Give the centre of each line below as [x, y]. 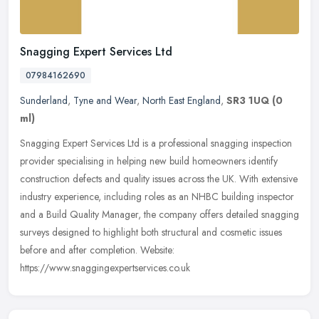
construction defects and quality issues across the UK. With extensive [159, 178]
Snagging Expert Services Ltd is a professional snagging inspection [156, 143]
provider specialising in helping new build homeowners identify [149, 161]
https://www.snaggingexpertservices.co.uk [105, 267]
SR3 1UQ [248, 100]
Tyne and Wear [105, 100]
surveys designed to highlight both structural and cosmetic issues [151, 232]
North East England [182, 100]
